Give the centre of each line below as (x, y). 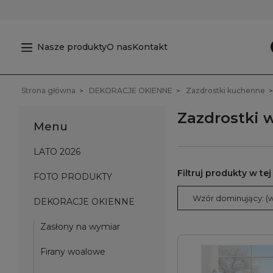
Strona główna (48, 90)
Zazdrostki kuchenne (225, 90)
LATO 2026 (57, 152)
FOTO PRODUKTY (73, 177)
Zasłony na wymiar (80, 227)
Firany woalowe (73, 252)
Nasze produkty (72, 47)
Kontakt (150, 47)
